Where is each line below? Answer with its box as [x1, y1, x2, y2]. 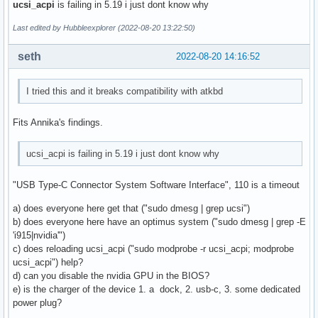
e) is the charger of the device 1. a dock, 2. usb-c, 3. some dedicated [13, 283, 300, 295]
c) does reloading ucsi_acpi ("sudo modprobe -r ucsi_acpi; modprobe [13, 243, 294, 254]
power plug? [13, 297, 62, 308]
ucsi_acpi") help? [13, 256, 83, 268]
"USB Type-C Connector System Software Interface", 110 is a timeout [13, 179, 300, 190]
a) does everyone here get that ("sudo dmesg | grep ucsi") [13, 202, 250, 214]
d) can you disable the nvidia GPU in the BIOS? [13, 270, 209, 281]
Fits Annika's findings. [13, 117, 103, 128]
